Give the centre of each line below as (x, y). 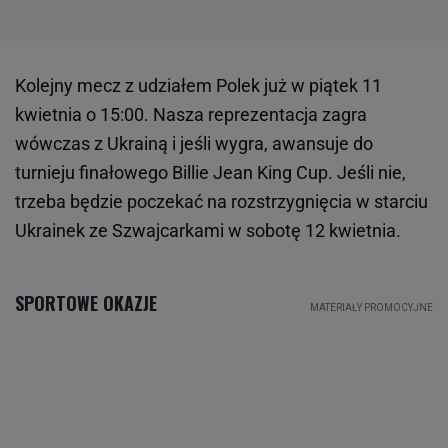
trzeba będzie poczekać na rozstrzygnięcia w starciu (221, 202)
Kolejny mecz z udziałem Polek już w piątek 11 (198, 86)
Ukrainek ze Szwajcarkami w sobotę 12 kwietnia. (208, 231)
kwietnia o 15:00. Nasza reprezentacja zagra (191, 115)
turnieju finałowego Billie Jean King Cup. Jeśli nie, (210, 173)
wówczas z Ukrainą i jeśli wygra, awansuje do (194, 144)
